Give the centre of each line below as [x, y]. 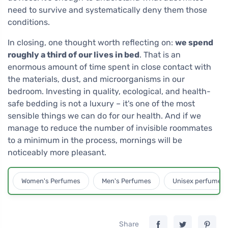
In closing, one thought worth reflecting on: [91, 43]
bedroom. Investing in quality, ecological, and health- [109, 92]
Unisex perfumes [199, 181]
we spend [194, 43]
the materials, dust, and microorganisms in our [96, 79]
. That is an [160, 55]
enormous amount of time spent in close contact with [109, 67]
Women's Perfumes [51, 181]
